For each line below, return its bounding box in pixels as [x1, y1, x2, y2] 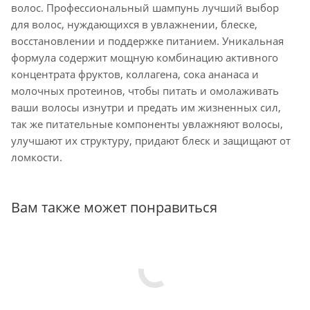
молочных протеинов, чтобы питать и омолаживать [11, 84, 279, 98]
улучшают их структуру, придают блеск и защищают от [11, 134, 291, 148]
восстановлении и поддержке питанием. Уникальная [11, 34, 284, 48]
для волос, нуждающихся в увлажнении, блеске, [11, 17, 257, 32]
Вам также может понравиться [11, 198, 217, 217]
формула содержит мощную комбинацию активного [11, 51, 278, 65]
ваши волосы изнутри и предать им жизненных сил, [11, 100, 281, 115]
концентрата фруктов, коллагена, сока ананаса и [11, 67, 259, 82]
